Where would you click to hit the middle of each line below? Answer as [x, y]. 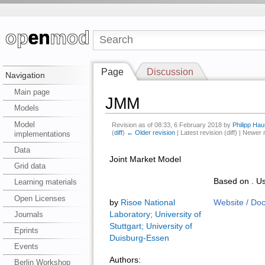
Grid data [30, 166]
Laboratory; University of [155, 215]
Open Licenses [40, 198]
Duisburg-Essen [139, 238]
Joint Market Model [145, 159]
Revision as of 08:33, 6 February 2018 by [172, 125]
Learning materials [45, 182]
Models [26, 108]
